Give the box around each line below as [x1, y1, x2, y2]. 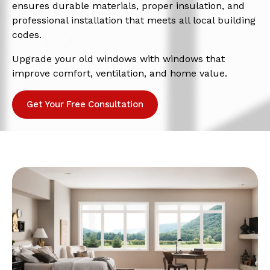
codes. [12, 28, 42, 40]
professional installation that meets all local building [12, 14, 256, 26]
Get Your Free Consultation [27, 98, 143, 110]
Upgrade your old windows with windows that [12, 52, 225, 64]
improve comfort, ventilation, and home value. [12, 67, 227, 79]
